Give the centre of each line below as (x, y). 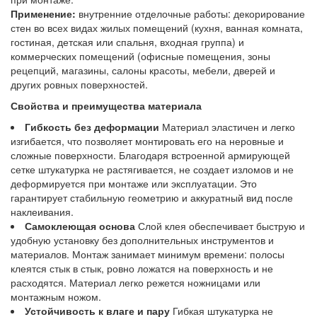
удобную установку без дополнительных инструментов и (142, 240)
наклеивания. (42, 211)
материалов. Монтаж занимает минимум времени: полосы (148, 254)
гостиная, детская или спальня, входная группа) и (127, 41)
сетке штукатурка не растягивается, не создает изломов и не (152, 169)
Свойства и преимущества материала (106, 105)
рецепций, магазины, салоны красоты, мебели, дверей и (143, 70)
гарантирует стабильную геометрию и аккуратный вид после (152, 197)
